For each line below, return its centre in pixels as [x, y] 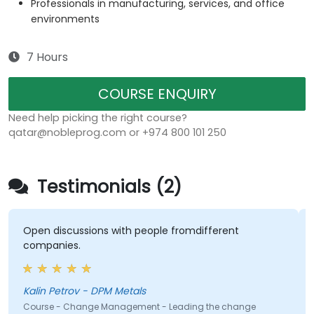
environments [65, 19]
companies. [52, 246]
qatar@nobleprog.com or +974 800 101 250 [117, 133]
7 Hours [47, 57]
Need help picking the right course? [98, 118]
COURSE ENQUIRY [157, 94]
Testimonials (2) [107, 187]
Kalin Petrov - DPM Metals [84, 291]
